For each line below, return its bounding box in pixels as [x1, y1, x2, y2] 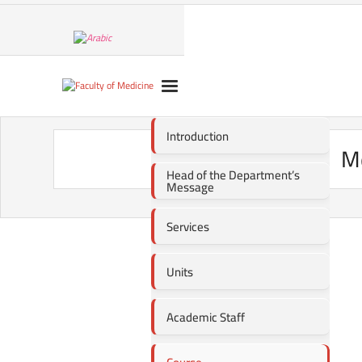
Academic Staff [166, 305, 245, 329]
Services [166, 214, 209, 238]
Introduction [166, 124, 229, 148]
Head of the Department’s [166, 163, 300, 187]
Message [166, 175, 214, 199]
